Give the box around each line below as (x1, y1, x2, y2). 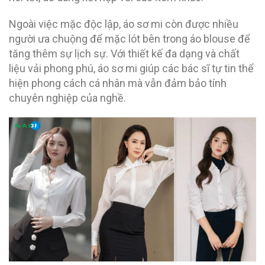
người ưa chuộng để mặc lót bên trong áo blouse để (9, 32, 250, 45)
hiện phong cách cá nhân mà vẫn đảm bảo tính (9, 76, 227, 89)
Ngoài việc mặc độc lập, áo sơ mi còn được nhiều (9, 17, 238, 30)
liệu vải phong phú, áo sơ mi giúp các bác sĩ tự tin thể (9, 62, 254, 75)
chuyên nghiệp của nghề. (9, 91, 126, 104)
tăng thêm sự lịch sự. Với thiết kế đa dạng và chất (9, 47, 240, 60)
